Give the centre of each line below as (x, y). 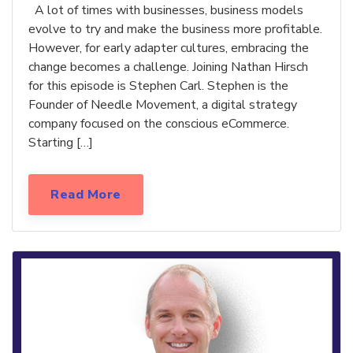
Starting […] (61, 143)
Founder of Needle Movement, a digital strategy (163, 105)
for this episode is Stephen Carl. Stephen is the (158, 86)
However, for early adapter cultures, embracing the (169, 48)
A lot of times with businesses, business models (166, 11)
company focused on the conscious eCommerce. (159, 124)
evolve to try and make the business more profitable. (175, 30)
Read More (86, 195)
